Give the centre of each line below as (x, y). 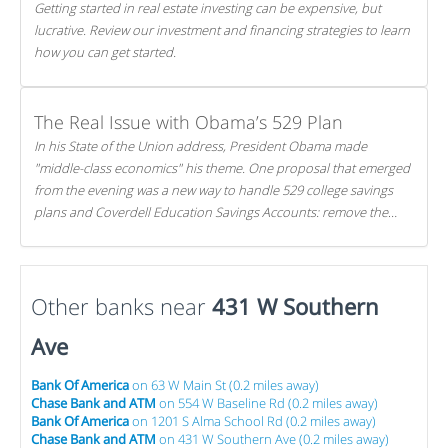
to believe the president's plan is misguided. (160, 256)
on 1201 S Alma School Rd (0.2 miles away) (252, 421)
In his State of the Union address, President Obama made (200, 146)
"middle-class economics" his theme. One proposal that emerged (222, 168)
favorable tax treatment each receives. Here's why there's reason (219, 234)
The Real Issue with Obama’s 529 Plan (188, 122)
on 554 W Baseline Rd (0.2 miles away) (267, 403)
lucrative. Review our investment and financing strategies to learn (222, 30)
